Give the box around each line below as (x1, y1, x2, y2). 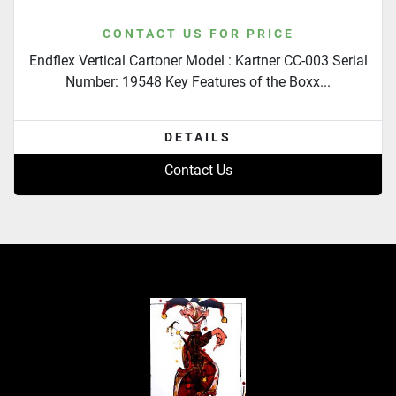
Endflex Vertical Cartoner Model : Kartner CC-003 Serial (28, 52, 368, 70)
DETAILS (164, 130, 232, 145)
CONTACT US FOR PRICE (102, 27, 294, 42)
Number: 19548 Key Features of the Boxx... (65, 73, 331, 91)
